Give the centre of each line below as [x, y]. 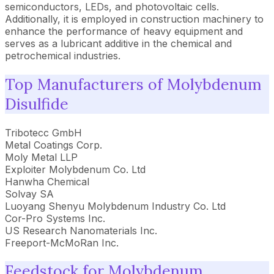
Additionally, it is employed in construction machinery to [134, 19]
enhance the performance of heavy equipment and [124, 31]
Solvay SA [29, 194]
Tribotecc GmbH [43, 132]
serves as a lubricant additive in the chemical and [118, 43]
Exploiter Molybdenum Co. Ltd [75, 169]
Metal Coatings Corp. [54, 145]
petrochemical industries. [63, 56]
